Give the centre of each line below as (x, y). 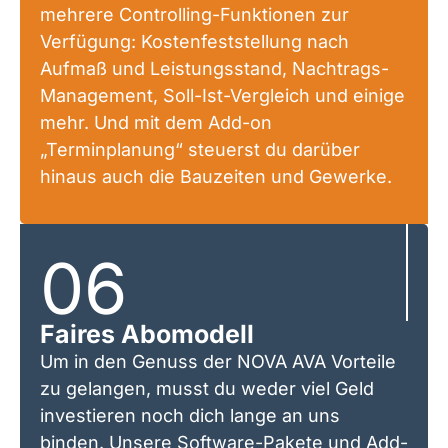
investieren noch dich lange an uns (190, 416)
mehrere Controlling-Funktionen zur (194, 14)
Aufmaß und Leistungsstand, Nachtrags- (214, 68)
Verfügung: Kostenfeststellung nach (194, 41)
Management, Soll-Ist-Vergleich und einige (222, 95)
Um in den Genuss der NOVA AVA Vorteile (218, 362)
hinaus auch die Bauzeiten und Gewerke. (216, 176)
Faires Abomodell (147, 334)
